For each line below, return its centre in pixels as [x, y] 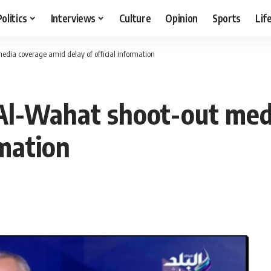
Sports [227, 18]
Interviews [73, 18]
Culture [135, 18]
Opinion [182, 18]
